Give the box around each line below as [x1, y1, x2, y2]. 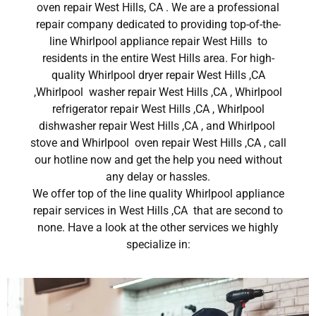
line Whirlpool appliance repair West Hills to [49, 35, 267, 49]
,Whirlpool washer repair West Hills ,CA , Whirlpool [34, 85, 282, 99]
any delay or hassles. [106, 170, 210, 184]
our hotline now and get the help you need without [34, 153, 282, 167]
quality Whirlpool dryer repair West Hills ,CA [51, 68, 265, 83]
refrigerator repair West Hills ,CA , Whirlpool [51, 102, 265, 116]
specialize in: [126, 238, 190, 252]
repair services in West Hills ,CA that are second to [33, 204, 283, 218]
